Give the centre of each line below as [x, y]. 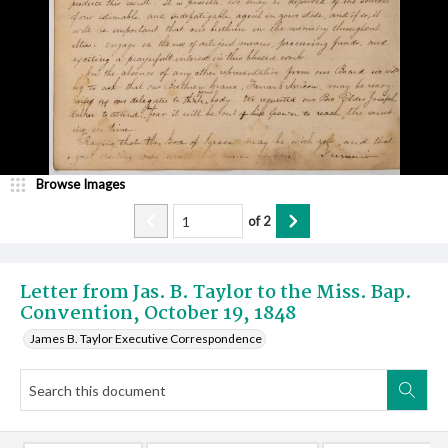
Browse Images [80, 184]
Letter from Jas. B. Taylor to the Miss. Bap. [216, 293]
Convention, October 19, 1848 [158, 314]
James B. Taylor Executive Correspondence [146, 338]
